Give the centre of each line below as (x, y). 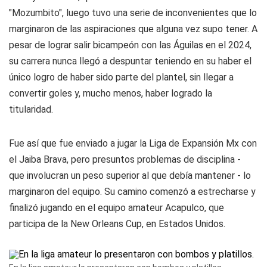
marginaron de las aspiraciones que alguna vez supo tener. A (133, 29)
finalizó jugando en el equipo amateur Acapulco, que (117, 208)
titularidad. (31, 109)
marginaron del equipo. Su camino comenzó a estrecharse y (132, 192)
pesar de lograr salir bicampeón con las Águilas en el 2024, (130, 45)
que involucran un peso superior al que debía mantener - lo (130, 176)
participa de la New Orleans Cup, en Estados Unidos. (117, 224)
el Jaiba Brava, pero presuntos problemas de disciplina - (125, 159)
